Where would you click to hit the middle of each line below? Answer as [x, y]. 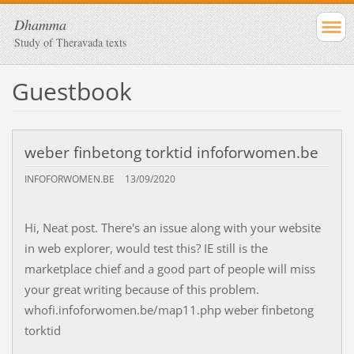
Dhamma [40, 24]
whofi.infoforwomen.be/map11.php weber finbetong [169, 310]
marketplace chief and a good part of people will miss [169, 269]
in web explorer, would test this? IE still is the [146, 249]
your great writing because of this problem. [141, 290]
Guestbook [72, 91]
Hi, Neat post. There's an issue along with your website [172, 228]
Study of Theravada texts [70, 42]
